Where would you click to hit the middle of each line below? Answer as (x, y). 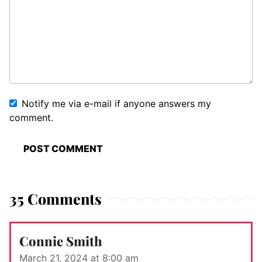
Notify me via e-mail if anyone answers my (116, 104)
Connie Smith (61, 241)
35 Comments (56, 199)
